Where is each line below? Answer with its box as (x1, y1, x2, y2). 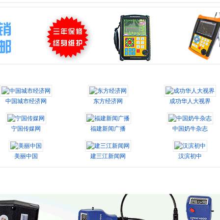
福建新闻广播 (90, 125, 126, 132)
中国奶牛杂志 (172, 125, 208, 132)
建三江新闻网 (90, 153, 126, 160)
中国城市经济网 (5, 98, 47, 105)
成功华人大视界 (169, 98, 211, 105)
